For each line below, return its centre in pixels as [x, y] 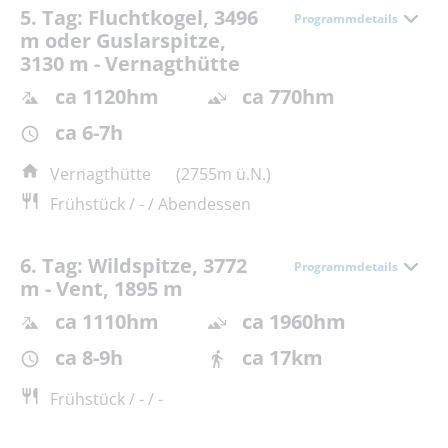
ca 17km [283, 358]
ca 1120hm [107, 96]
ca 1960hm [294, 322]
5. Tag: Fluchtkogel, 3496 [139, 17]
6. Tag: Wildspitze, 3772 [133, 266]
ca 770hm [289, 96]
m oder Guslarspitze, [123, 40]
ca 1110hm [107, 322]
